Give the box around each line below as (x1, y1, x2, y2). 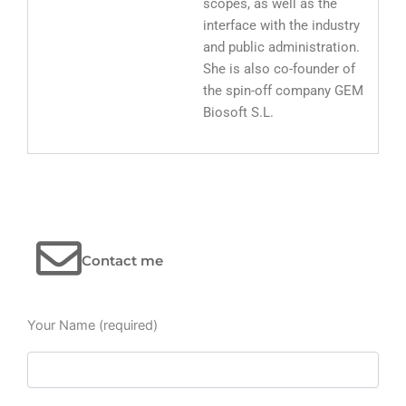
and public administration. (203, 38, 360, 55)
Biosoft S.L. (203, 103, 274, 121)
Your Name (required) (27, 316, 158, 333)
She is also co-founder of (203, 60, 355, 77)
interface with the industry (203, 16, 360, 34)
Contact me (82, 253, 163, 270)
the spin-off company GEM (203, 82, 363, 99)
